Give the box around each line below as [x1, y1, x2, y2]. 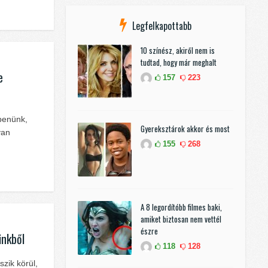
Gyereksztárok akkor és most [141, 123, 230, 135]
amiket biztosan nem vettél [141, 213, 221, 226]
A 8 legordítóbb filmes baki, [141, 201, 222, 214]
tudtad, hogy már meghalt [141, 56, 217, 69]
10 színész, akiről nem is [141, 44, 215, 57]
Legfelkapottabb [132, 19, 191, 33]
